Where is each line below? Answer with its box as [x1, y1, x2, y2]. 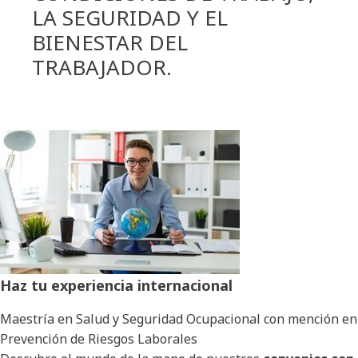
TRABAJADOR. [32, 52, 172, 82]
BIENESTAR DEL [32, 27, 188, 57]
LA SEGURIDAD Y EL [32, 2, 228, 32]
